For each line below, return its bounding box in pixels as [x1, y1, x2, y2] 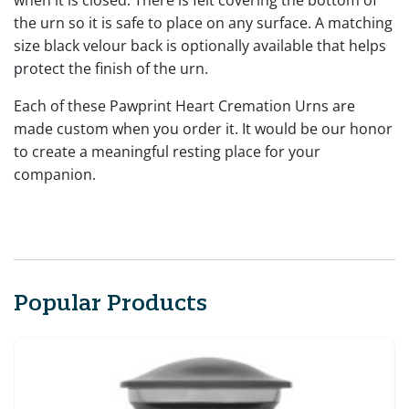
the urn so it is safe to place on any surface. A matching [14, 12, 393, 33]
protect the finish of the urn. [14, 58, 208, 79]
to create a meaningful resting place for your [14, 141, 320, 162]
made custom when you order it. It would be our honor [14, 118, 393, 139]
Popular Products [14, 288, 207, 316]
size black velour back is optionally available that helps [14, 35, 386, 56]
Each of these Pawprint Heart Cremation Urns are [14, 95, 355, 116]
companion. [14, 163, 96, 184]
